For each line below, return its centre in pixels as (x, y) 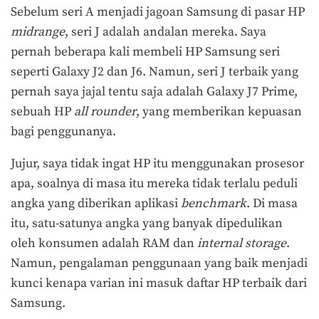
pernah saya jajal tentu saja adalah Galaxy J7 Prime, (154, 91)
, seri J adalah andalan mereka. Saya (166, 32)
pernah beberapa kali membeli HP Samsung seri (145, 52)
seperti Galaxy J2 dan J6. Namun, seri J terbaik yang (155, 72)
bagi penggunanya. (65, 131)
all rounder (105, 111)
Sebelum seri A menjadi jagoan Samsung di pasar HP (158, 12)
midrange (38, 32)
